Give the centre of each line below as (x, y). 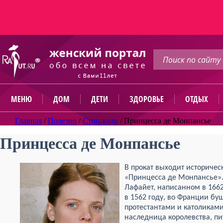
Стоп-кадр (100, 121)
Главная (28, 121)
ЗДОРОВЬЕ (147, 99)
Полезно (62, 121)
